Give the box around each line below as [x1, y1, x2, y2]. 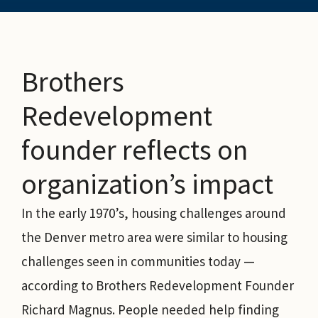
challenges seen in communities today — [21, 252, 255, 270]
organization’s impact [21, 165, 273, 202]
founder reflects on [21, 131, 248, 168]
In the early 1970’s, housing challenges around [21, 204, 286, 221]
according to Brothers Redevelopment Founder [21, 276, 294, 294]
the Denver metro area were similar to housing [21, 228, 287, 246]
